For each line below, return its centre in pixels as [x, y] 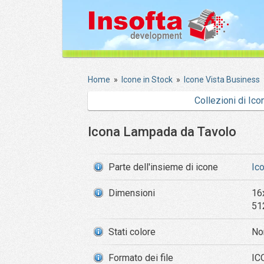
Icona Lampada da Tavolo [162, 132]
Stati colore [132, 232]
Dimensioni [132, 193]
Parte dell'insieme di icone [163, 167]
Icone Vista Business [222, 80]
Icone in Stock [147, 80]
